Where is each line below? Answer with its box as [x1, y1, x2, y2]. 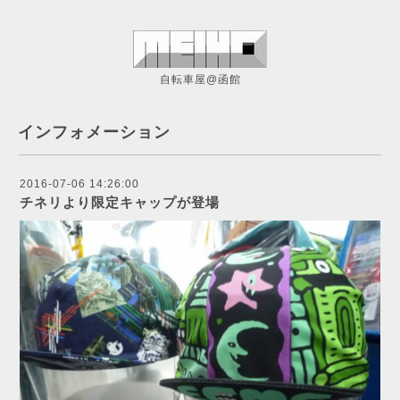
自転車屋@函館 [159, 73, 241, 86]
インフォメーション [18, 123, 171, 141]
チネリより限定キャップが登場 [20, 195, 220, 210]
